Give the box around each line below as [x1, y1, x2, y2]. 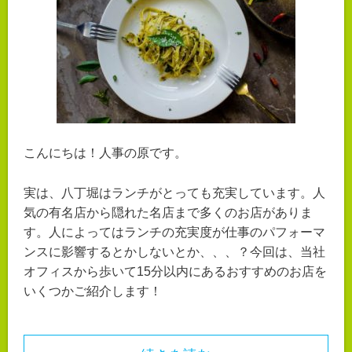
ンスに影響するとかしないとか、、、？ [24, 244, 250, 258]
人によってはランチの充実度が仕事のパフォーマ [49, 225, 325, 239]
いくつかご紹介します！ [24, 284, 162, 298]
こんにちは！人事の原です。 [24, 146, 187, 160]
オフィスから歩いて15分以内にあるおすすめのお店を [24, 264, 327, 278]
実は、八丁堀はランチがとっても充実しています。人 [24, 185, 325, 200]
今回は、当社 [250, 244, 325, 258]
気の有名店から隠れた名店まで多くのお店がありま [24, 205, 313, 219]
